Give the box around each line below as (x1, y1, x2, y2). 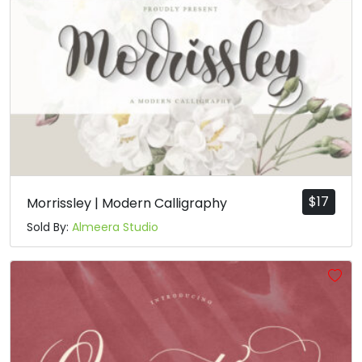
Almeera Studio (72, 218, 158, 235)
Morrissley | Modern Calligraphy (27, 193, 227, 213)
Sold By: (27, 218, 72, 235)
